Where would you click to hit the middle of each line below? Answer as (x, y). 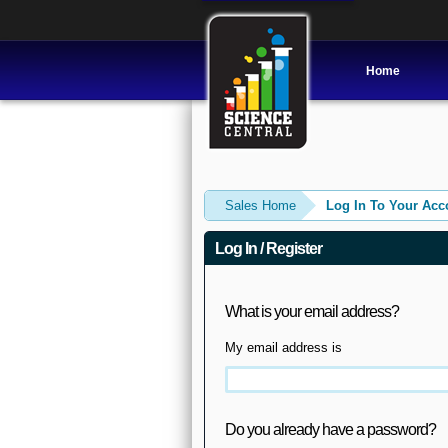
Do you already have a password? (330, 429)
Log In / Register (268, 248)
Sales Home (260, 205)
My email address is (283, 347)
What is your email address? (311, 311)
